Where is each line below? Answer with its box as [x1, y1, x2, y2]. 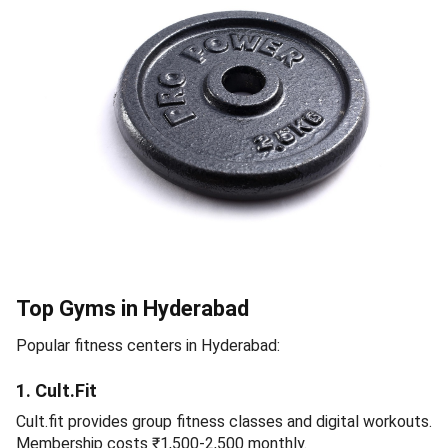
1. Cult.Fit [16, 379, 97, 401]
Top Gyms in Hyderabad [16, 295, 249, 321]
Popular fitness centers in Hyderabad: [16, 335, 280, 355]
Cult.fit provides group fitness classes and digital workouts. [16, 411, 432, 431]
